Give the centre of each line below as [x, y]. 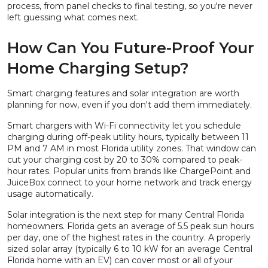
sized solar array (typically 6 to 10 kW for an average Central [130, 249]
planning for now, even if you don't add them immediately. [130, 105]
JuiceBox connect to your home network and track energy [130, 182]
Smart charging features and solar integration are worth [123, 93]
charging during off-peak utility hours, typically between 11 [128, 137]
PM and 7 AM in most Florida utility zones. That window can [132, 148]
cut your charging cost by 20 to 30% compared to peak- [125, 160]
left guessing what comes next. [73, 17]
